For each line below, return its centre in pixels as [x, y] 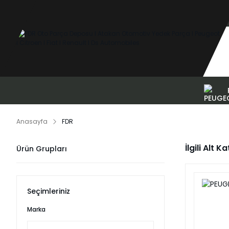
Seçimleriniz [49, 191]
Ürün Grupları [42, 149]
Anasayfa [32, 121]
